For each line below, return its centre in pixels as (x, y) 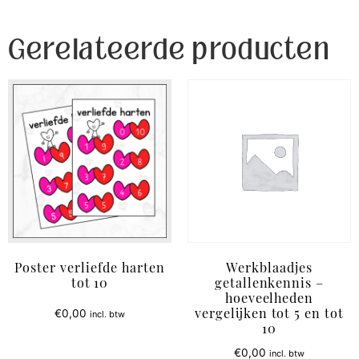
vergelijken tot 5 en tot (269, 315)
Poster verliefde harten (90, 269)
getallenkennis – (269, 284)
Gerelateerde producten (169, 49)
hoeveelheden (269, 300)
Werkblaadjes (269, 269)
